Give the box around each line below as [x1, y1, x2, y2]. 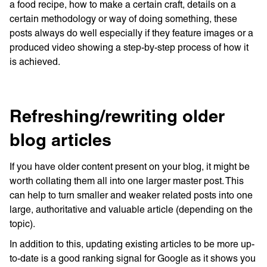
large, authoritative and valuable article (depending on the [10, 204, 253, 215]
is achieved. [10, 56, 60, 67]
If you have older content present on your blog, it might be [10, 161, 250, 172]
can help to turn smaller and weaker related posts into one [10, 190, 253, 201]
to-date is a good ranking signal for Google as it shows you [10, 253, 256, 264]
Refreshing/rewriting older [10, 110, 225, 126]
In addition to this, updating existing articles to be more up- [10, 238, 254, 250]
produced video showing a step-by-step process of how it [10, 42, 249, 53]
